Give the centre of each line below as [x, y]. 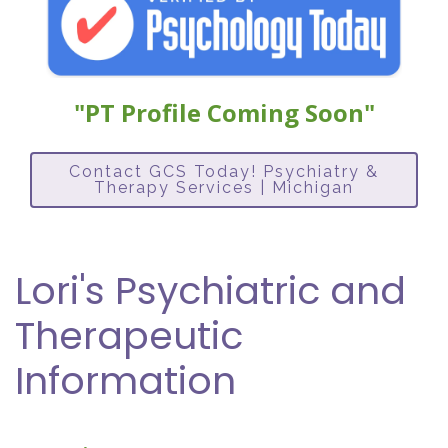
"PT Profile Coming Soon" [224, 113]
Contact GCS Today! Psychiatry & [224, 172]
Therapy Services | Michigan [224, 188]
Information [125, 381]
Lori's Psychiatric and [210, 291]
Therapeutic [129, 336]
